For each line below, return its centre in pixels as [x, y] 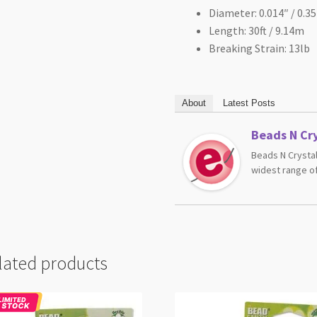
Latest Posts [249, 103]
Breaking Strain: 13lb [260, 48]
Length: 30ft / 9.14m [257, 31]
